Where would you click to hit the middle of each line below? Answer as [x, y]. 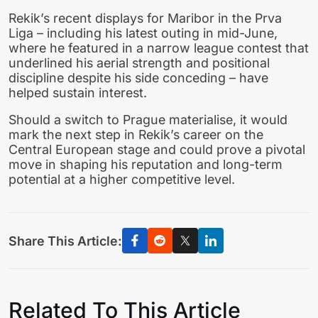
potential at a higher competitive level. [122, 180]
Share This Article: [65, 241]
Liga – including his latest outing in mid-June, [143, 33]
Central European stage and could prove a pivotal [157, 150]
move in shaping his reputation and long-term [146, 165]
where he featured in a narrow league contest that [159, 48]
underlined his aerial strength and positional [139, 62]
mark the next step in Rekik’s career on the [136, 135]
